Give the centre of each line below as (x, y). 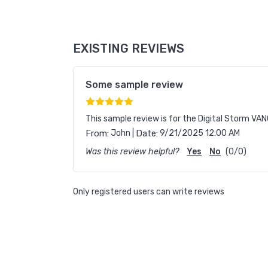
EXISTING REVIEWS (129, 48)
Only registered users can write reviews (149, 192)
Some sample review (134, 85)
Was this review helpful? (132, 152)
